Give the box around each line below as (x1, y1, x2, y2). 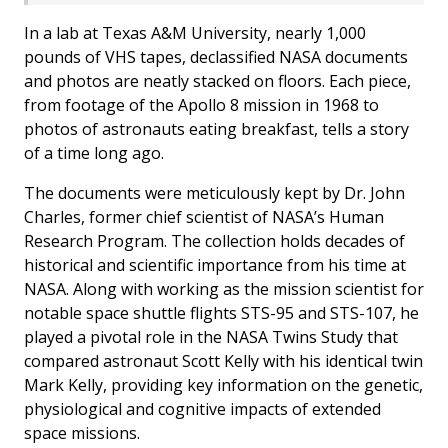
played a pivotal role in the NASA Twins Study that (24, 326, 398, 349)
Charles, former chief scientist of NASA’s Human (24, 206, 384, 229)
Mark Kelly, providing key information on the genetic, (24, 374, 423, 397)
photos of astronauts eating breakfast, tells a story (24, 118, 409, 141)
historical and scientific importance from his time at (24, 254, 406, 277)
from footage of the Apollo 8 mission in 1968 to (24, 94, 379, 117)
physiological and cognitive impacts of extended (24, 398, 381, 421)
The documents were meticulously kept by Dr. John (24, 182, 405, 205)
